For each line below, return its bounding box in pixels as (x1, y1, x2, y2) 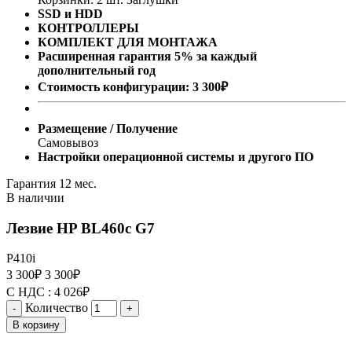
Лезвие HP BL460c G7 (6, 219, 155, 236)
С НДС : (6, 285, 54, 299)
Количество (25, 301, 88, 315)
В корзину (13, 319, 60, 332)
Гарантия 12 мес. (6, 177, 97, 190)
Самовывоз (38, 136, 98, 149)
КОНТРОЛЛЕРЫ (38, 21, 139, 35)
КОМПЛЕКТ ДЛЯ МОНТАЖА (38, 35, 218, 49)
